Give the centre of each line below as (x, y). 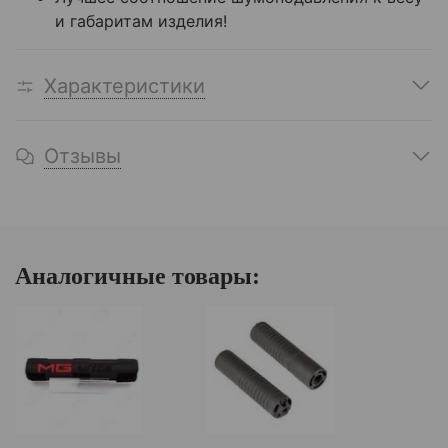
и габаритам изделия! (141, 21)
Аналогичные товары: (137, 276)
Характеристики (124, 85)
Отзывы (82, 156)
